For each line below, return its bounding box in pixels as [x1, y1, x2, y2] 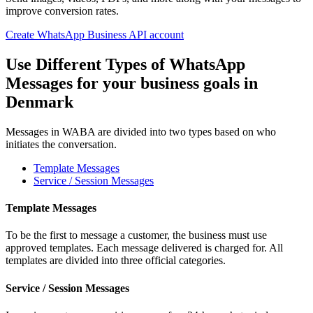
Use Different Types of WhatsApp [6, 54, 245, 73]
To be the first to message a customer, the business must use [6, 229, 267, 242]
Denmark [6, 92, 73, 111]
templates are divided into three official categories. [6, 254, 226, 267]
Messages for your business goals [6, 73, 244, 92]
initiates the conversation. [6, 138, 117, 150]
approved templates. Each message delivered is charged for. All [6, 242, 283, 254]
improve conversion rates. [6, 4, 119, 17]
